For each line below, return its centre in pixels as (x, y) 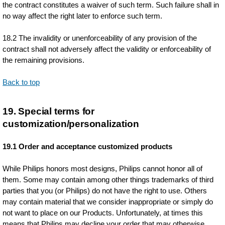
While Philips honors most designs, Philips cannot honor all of (103, 168)
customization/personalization (71, 124)
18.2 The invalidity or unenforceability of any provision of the (100, 38)
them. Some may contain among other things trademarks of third (108, 180)
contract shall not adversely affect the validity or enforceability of (107, 49)
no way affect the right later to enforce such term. (83, 16)
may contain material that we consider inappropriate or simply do (108, 202)
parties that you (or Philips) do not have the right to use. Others (105, 191)
